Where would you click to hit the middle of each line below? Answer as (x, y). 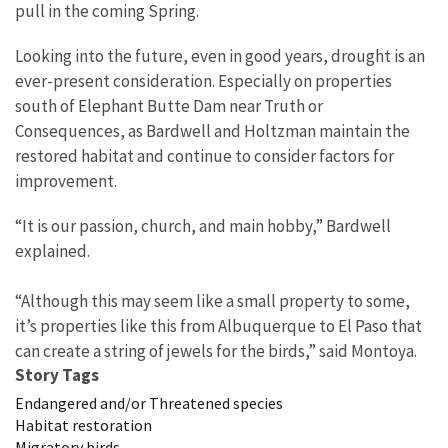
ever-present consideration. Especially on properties (203, 81)
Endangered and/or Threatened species (149, 403)
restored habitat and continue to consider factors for (204, 156)
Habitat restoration (83, 425)
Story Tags (57, 375)
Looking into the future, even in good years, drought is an (220, 56)
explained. (55, 251)
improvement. (66, 181)
